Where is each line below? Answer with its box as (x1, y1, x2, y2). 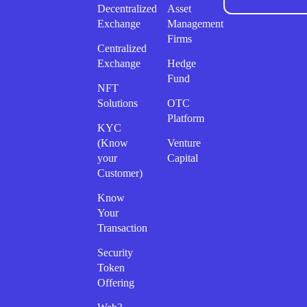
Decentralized (97, 2, 157, 14)
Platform (167, 112, 204, 124)
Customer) (97, 167, 143, 179)
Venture (167, 136, 201, 149)
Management (167, 17, 223, 29)
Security (97, 246, 133, 258)
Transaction (97, 221, 147, 234)
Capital (167, 151, 198, 164)
